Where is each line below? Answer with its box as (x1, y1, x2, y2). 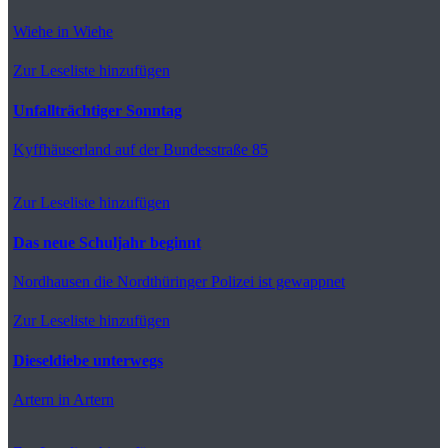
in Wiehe (53, 22, 113, 40)
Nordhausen (13, 272, 90, 290)
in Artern (54, 390, 114, 408)
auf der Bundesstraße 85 (111, 140, 268, 158)
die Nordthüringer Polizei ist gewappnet (90, 272, 345, 290)
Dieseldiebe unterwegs (13, 351, 163, 369)
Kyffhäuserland (13, 140, 111, 158)
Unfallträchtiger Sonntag (13, 101, 182, 119)
